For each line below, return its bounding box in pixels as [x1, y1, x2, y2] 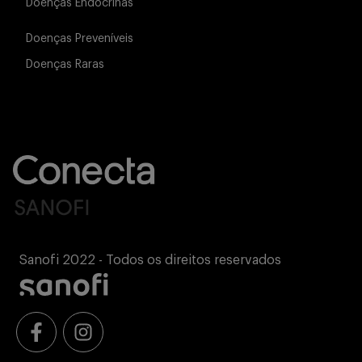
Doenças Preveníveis [26, 33, 133, 44]
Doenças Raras [26, 59, 104, 70]
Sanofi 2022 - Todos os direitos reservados [19, 254, 281, 267]
